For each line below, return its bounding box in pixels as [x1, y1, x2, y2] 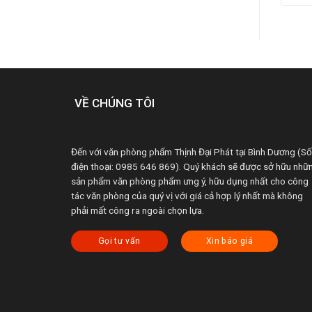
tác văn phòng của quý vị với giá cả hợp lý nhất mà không [71, 189, 303, 201]
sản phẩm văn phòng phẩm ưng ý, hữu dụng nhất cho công [71, 175, 309, 187]
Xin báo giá [205, 235, 253, 246]
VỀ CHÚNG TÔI [75, 95, 155, 110]
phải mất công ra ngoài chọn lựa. [71, 204, 204, 216]
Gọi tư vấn [97, 235, 141, 246]
